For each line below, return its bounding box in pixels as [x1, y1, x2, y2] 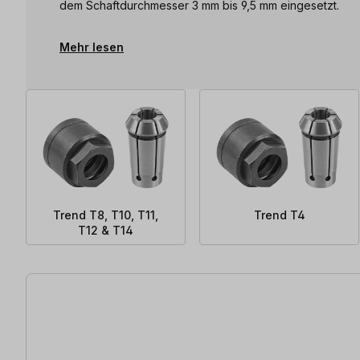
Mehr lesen [59, 39, 124, 54]
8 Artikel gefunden [25, 273, 138, 290]
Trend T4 [253, 207, 305, 222]
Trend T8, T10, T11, [53, 207, 159, 222]
